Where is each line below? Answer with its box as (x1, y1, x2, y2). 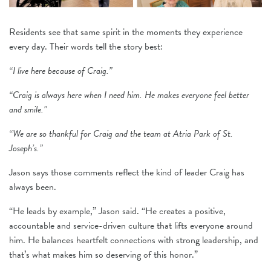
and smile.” (9, 102, 47, 117)
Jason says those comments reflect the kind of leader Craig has (9, 165, 244, 180)
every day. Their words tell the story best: (9, 39, 163, 54)
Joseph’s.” (9, 140, 43, 155)
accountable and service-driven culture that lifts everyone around (9, 218, 253, 233)
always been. (9, 179, 56, 194)
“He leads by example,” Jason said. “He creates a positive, (9, 203, 226, 218)
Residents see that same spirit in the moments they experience (9, 24, 243, 39)
